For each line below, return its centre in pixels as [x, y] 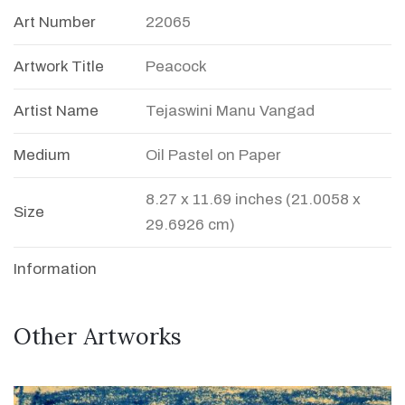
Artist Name [56, 111]
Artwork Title [59, 67]
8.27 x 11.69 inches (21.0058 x [253, 200]
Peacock [176, 67]
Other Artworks [98, 337]
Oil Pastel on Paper [213, 155]
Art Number [55, 23]
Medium [42, 155]
